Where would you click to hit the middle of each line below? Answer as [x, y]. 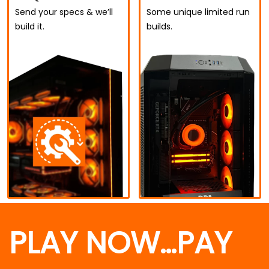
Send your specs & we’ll [64, 12]
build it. [30, 27]
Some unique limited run [198, 12]
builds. [159, 27]
